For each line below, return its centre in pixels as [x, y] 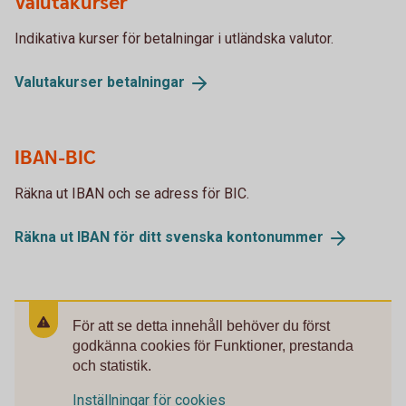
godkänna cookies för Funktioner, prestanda [213, 345]
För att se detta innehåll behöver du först [201, 325]
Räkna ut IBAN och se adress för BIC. [132, 193]
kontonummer [275, 237]
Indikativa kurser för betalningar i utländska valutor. [174, 39]
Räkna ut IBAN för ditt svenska [121, 237]
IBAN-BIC [55, 158]
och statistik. [112, 365]
